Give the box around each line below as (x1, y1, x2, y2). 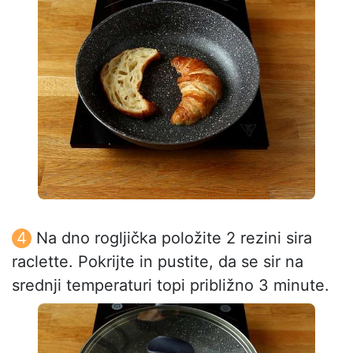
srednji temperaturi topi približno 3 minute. (12, 275, 329, 295)
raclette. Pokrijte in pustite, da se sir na (12, 251, 303, 271)
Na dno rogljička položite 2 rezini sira (36, 228, 312, 247)
